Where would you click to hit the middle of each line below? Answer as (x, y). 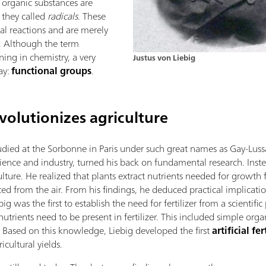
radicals (63, 16)
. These (92, 16)
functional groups (52, 71)
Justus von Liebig (164, 58)
